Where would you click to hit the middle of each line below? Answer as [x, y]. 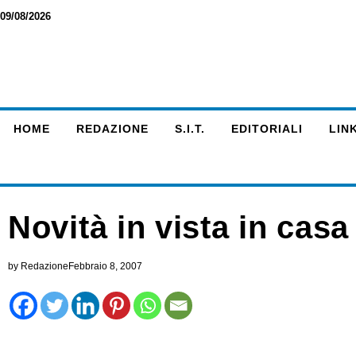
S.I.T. [190, 129]
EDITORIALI [267, 129]
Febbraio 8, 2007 [105, 266]
